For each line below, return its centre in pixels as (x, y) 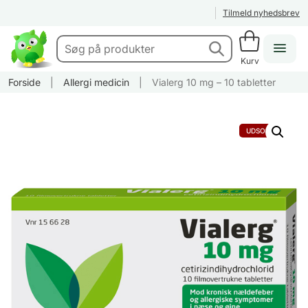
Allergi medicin (96, 82)
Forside (24, 82)
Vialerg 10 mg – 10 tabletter (214, 82)
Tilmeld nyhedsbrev (261, 13)
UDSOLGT (263, 131)
